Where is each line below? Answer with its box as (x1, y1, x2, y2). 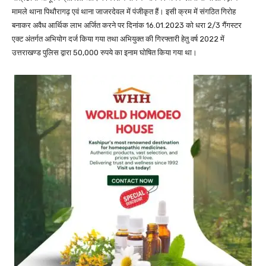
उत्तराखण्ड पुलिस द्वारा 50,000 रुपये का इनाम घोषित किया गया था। (12, 48, 197, 58)
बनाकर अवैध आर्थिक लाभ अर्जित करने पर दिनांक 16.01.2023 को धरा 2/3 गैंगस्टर (12, 21, 242, 30)
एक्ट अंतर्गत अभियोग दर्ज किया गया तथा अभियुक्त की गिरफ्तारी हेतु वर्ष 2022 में (12, 34, 224, 44)
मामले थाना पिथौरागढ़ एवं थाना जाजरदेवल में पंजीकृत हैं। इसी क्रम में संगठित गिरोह (12, 7, 236, 17)
